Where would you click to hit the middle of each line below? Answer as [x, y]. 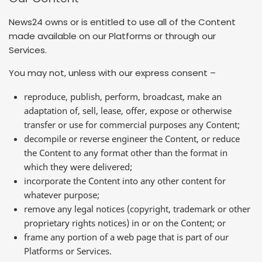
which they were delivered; [78, 166]
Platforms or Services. [68, 251]
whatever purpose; [62, 194]
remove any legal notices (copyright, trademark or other [137, 208]
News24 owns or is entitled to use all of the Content [122, 22]
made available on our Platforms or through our [112, 36]
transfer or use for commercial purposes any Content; [132, 124]
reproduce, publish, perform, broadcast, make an [123, 96]
